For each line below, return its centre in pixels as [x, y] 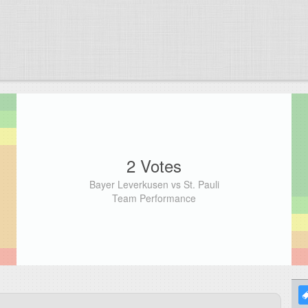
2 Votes [154, 165]
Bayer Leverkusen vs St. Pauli [154, 184]
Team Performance [154, 198]
